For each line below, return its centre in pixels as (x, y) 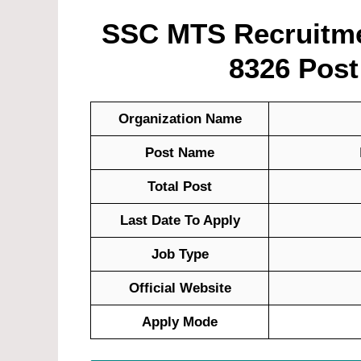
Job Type (180, 255)
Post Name (180, 153)
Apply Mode (180, 322)
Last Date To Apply (180, 221)
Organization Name (180, 119)
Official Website (180, 288)
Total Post (180, 187)
